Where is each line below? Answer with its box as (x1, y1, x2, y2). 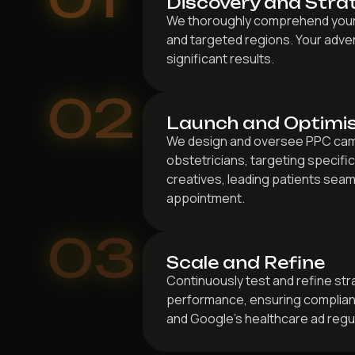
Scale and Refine (166, 252, 325, 273)
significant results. (166, 49, 274, 67)
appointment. (166, 189, 245, 207)
